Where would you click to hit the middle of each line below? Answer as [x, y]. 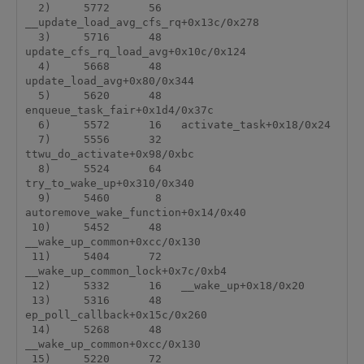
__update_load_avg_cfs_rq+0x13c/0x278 [142, 23]
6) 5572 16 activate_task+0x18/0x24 [31, 125]
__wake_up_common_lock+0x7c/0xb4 [126, 271]
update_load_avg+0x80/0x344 [109, 81]
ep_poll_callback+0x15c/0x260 [116, 315]
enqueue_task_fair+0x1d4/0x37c [119, 110]
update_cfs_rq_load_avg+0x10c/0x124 [135, 52]
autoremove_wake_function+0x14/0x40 [135, 213]
